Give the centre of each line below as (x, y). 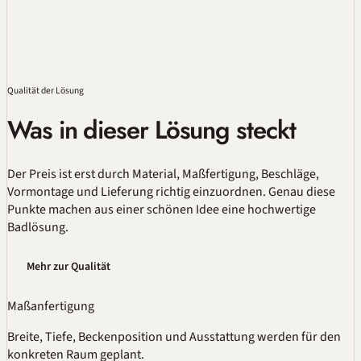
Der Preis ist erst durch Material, (95, 174)
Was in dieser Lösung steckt (151, 130)
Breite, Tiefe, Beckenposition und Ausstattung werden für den (174, 336)
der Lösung (62, 91)
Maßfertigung (219, 174)
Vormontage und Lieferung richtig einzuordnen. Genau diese (171, 191)
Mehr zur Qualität (68, 266)
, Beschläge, (287, 174)
